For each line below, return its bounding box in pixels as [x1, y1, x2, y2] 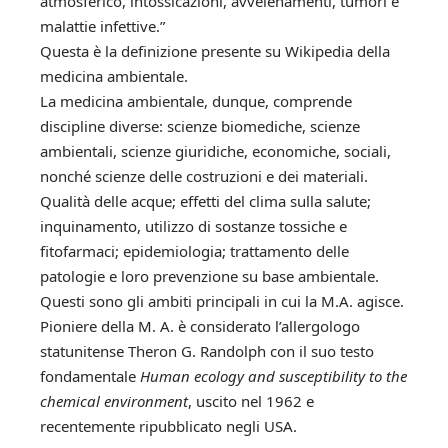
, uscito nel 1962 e [188, 391, 314, 412]
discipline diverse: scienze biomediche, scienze [40, 116, 360, 137]
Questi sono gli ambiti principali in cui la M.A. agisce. [40, 291, 404, 312]
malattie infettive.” [40, 16, 165, 37]
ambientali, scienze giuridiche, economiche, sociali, [40, 141, 391, 162]
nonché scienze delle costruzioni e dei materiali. [40, 166, 368, 187]
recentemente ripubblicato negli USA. [40, 416, 297, 437]
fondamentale [40, 366, 140, 387]
